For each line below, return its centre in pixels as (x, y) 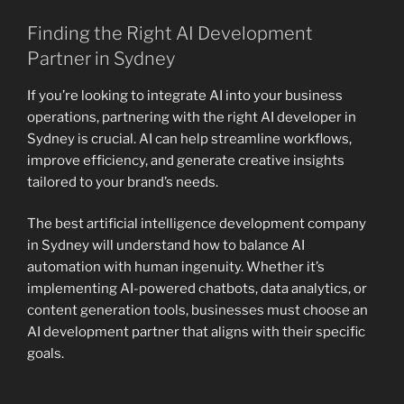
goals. (46, 354)
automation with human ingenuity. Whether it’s (176, 267)
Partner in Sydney (101, 58)
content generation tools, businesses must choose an (197, 311)
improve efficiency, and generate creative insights (186, 160)
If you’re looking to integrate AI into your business (185, 95)
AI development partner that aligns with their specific (196, 332)
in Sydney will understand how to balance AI (166, 246)
